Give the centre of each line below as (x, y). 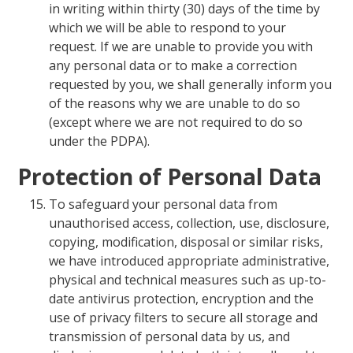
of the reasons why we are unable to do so (175, 104)
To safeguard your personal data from (163, 204)
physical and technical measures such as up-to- (188, 279)
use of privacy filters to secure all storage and (184, 317)
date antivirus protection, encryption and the (182, 298)
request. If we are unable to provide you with (181, 47)
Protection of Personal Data (170, 176)
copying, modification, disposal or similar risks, (186, 242)
